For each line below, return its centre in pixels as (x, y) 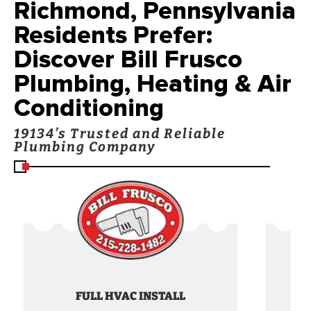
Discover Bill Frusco (128, 59)
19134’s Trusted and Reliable (120, 134)
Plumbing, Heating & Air (153, 84)
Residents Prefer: (113, 35)
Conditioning (89, 108)
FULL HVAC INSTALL (131, 296)
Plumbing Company (85, 147)
